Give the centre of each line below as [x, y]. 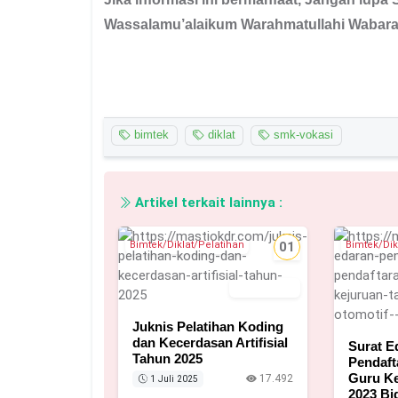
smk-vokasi [302, 135]
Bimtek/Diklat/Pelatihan [187, 245]
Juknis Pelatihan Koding [208, 327]
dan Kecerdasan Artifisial [210, 343]
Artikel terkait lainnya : [207, 203]
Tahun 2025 [167, 359]
